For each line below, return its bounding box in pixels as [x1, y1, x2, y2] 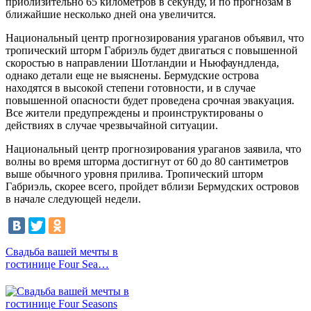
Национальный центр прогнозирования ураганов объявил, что [6, 32, 304, 44]
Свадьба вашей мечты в [6, 246, 118, 258]
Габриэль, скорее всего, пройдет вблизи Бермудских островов [6, 180, 299, 193]
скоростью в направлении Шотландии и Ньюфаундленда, [6, 57, 279, 69]
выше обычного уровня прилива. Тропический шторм [6, 168, 263, 180]
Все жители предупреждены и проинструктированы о [6, 107, 263, 119]
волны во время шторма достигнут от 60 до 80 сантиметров [6, 155, 289, 168]
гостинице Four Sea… [6, 258, 109, 271]
